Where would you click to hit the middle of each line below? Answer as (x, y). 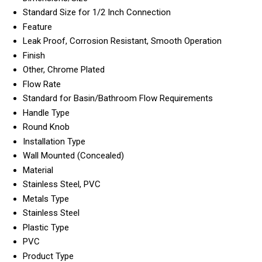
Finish (34, 56)
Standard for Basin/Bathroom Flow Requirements (118, 99)
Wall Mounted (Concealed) (73, 156)
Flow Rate (42, 85)
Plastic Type (46, 228)
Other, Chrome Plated (64, 70)
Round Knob (46, 127)
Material (38, 170)
